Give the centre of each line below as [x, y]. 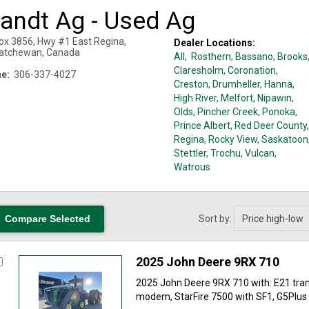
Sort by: [216, 219]
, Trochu [223, 153]
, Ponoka [276, 112]
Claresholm [198, 70]
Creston [191, 84]
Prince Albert [202, 126]
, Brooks [290, 57]
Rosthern [210, 57]
